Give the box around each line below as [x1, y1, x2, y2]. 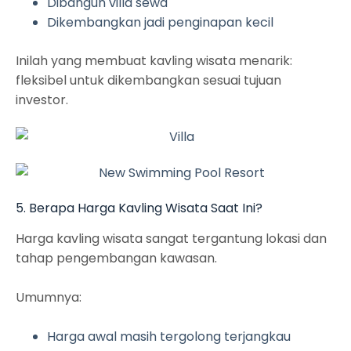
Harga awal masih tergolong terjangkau [47, 327, 291, 346]
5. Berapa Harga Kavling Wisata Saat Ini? [16, 198, 262, 217]
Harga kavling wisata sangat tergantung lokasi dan [16, 230, 327, 248]
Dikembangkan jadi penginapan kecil [47, 13, 273, 32]
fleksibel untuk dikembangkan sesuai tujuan [16, 71, 281, 90]
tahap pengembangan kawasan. [16, 249, 217, 268]
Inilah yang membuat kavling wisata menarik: [16, 52, 292, 71]
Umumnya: [16, 288, 81, 307]
